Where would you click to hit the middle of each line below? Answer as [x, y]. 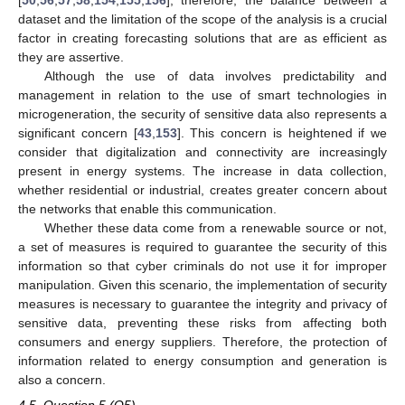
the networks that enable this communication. [147, 209]
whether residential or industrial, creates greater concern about [202, 190]
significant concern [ [78, 133]
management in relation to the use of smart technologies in [202, 95]
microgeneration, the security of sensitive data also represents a [202, 114]
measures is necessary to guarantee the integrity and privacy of [202, 304]
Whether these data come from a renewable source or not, [215, 228]
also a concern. [62, 380]
